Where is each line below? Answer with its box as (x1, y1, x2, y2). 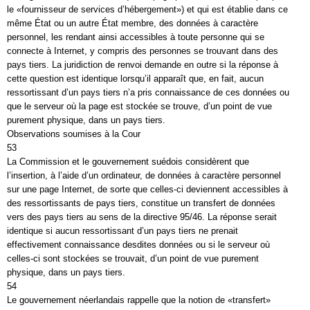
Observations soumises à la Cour (7, 129, 140, 139)
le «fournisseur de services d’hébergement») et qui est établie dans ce (7, 4, 288, 15)
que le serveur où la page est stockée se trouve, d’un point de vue (7, 101, 272, 111)
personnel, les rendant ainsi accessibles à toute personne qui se (7, 32, 264, 42)
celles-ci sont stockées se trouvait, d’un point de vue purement (7, 253, 259, 264)
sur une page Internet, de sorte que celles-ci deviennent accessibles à (7, 184, 288, 194)
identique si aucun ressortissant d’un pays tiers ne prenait (7, 226, 238, 236)
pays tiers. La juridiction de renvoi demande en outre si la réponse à (7, 60, 278, 70)
